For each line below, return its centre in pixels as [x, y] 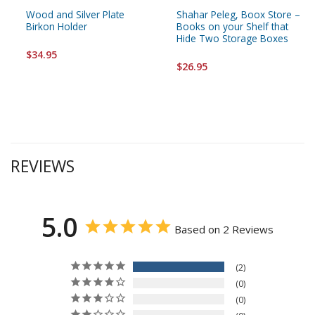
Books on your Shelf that [232, 26]
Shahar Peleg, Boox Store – [238, 14]
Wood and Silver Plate [75, 14]
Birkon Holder [57, 26]
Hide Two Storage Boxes [232, 38]
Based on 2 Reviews [224, 230]
